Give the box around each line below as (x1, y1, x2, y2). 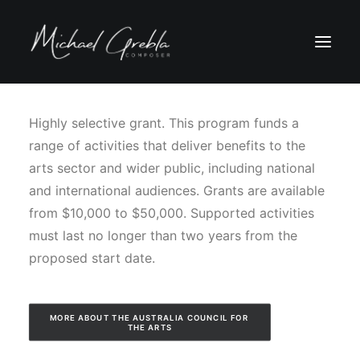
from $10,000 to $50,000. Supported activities (29, 205, 314, 221)
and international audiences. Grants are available (29, 182, 325, 198)
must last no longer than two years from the (29, 227, 297, 243)
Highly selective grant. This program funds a (29, 115, 299, 131)
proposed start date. (29, 250, 155, 266)
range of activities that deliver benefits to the (29, 137, 305, 153)
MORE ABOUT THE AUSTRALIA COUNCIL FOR (49, 313, 248, 322)
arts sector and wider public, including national (29, 160, 315, 176)
